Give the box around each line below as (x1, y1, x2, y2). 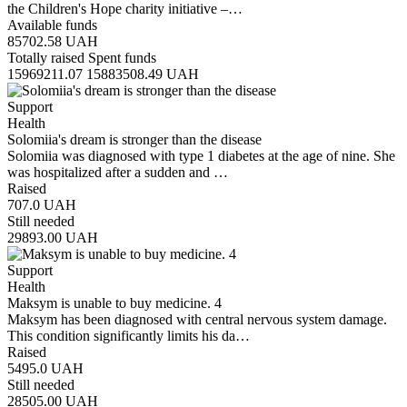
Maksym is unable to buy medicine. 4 (7, 294, 222, 311)
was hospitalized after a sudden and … (7, 164, 228, 180)
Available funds (7, 16, 97, 33)
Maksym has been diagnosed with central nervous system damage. (7, 311, 387, 327)
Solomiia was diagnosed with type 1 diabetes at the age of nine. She (7, 147, 395, 164)
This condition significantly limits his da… (7, 327, 250, 343)
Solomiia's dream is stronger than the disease (7, 131, 262, 147)
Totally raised (7, 49, 84, 65)
